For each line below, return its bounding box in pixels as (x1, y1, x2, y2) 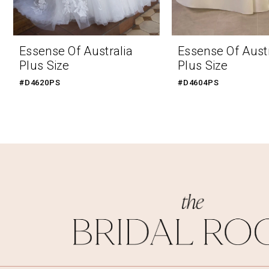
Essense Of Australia (19, 44, 133, 59)
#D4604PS (178, 78, 219, 88)
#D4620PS (19, 78, 61, 88)
